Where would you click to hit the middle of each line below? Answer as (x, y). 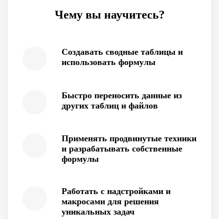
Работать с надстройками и (116, 191)
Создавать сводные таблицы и (122, 52)
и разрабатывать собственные (122, 149)
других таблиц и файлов (110, 106)
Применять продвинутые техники (129, 138)
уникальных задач (98, 212)
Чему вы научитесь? (109, 15)
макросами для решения (110, 201)
